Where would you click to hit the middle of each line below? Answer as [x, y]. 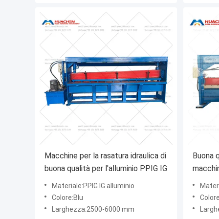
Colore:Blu [67, 198]
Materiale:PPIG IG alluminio [93, 186]
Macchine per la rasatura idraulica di [105, 156]
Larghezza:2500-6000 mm [93, 209]
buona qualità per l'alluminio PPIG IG [106, 169]
